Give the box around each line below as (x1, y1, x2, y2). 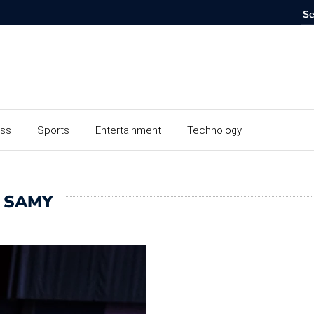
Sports (37, 123, 69, 137)
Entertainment (95, 123, 161, 137)
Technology (187, 123, 242, 137)
